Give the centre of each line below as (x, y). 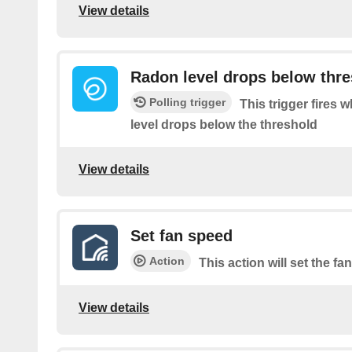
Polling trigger (187, 102)
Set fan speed (181, 235)
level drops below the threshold (224, 124)
